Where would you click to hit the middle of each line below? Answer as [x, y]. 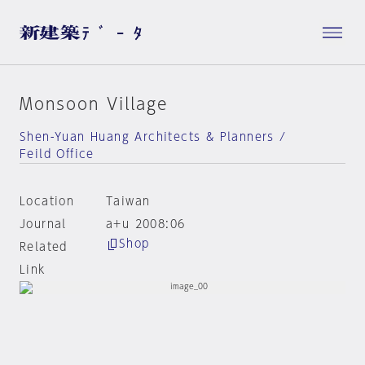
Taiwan [128, 201]
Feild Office [57, 154]
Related [44, 247]
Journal [43, 224]
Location [47, 201]
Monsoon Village [94, 103]
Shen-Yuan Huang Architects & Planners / [153, 137]
